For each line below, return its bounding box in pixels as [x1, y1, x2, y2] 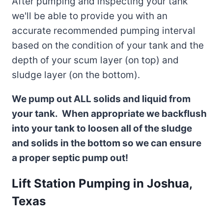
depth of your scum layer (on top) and [12, 54, 179, 66]
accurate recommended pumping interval [12, 25, 195, 36]
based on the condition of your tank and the [12, 39, 204, 51]
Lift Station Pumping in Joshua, [12, 176, 192, 191]
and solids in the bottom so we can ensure [12, 137, 201, 149]
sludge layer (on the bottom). [12, 69, 140, 81]
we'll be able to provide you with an [12, 10, 167, 22]
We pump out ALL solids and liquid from [12, 93, 191, 105]
